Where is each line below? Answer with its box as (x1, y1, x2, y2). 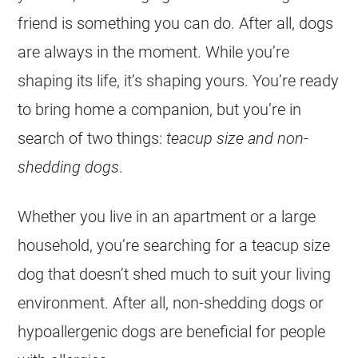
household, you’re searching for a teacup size (18, 235, 331, 255)
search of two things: (18, 128, 167, 148)
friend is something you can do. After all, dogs (18, 13, 334, 33)
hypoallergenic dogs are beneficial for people (18, 321, 326, 341)
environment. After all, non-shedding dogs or (18, 292, 324, 312)
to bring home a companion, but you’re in (18, 99, 302, 119)
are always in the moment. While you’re (18, 42, 290, 62)
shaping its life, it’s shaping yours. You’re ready (18, 70, 340, 90)
